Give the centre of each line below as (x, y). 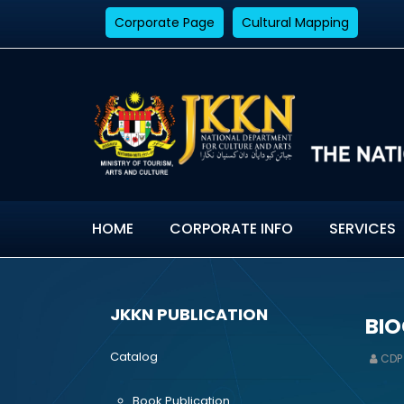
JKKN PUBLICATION (189, 314)
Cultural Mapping (295, 22)
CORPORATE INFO (231, 229)
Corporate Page (165, 22)
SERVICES (363, 229)
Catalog (134, 357)
